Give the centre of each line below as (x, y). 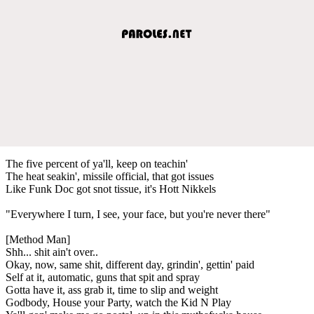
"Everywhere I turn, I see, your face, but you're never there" (138, 214)
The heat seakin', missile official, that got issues (110, 176)
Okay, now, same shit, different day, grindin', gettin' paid (130, 264)
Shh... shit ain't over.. (52, 252)
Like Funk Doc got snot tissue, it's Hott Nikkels (111, 189)
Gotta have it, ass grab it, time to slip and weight (112, 289)
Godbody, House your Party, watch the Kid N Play (118, 302)
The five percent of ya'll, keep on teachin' (97, 163)
